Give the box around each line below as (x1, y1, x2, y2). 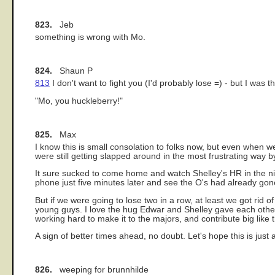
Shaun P (52, 66, 93, 76)
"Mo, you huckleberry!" (35, 96, 123, 106)
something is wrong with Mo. (35, 33, 145, 42)
